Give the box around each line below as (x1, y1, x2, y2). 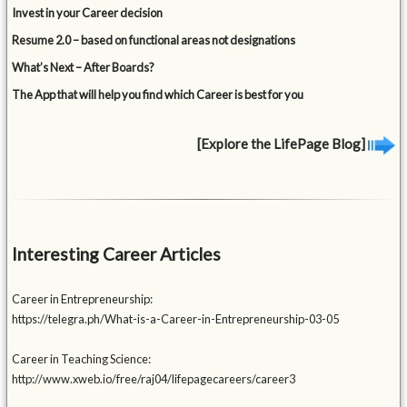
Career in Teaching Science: (12, 352, 152, 367)
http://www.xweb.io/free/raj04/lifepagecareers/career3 (12, 372, 296, 387)
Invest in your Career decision (12, 5, 164, 20)
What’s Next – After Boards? (12, 59, 155, 74)
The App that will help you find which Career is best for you (12, 86, 304, 102)
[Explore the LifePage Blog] (196, 134, 368, 152)
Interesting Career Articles (12, 243, 222, 265)
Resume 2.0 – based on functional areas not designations (12, 32, 296, 47)
